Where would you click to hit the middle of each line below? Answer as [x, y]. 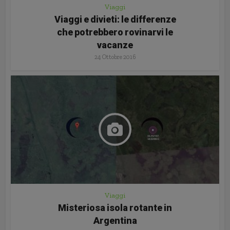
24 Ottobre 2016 [115, 57]
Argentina [115, 220]
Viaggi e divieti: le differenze [115, 19]
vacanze [115, 45]
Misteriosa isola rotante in [115, 207]
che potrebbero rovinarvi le [115, 32]
